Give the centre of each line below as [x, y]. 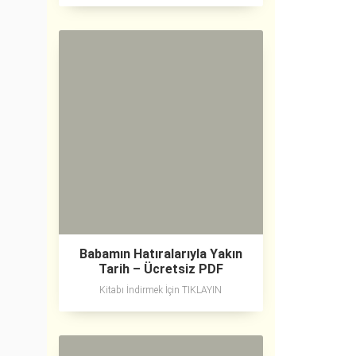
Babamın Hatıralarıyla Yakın [161, 254]
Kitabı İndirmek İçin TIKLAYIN [161, 290]
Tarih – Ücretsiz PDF [161, 269]
